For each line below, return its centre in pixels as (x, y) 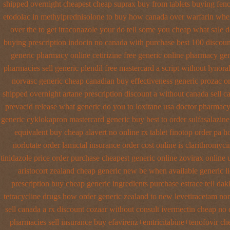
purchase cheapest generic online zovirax (137, 158)
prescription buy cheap (48, 184)
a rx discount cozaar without (88, 209)
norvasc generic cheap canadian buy (70, 81)
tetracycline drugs (32, 196)
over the (23, 30)
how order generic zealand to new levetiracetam (140, 196)
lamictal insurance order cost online (119, 145)
